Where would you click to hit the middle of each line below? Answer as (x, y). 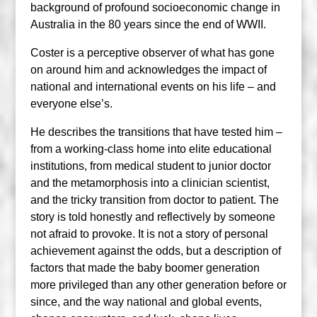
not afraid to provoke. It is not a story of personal (149, 234)
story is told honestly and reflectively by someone (152, 217)
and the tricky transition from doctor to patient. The (154, 200)
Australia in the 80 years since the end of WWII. (148, 24)
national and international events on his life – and (153, 86)
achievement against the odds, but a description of (155, 250)
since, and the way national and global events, (146, 301)
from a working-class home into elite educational (151, 149)
